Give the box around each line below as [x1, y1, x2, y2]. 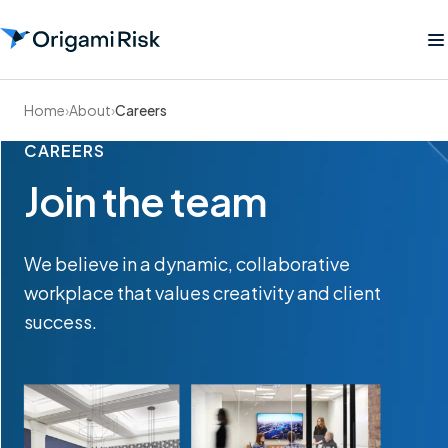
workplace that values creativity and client [24, 281, 381, 304]
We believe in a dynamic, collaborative [24, 252, 350, 275]
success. [24, 310, 97, 333]
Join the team [24, 175, 267, 226]
